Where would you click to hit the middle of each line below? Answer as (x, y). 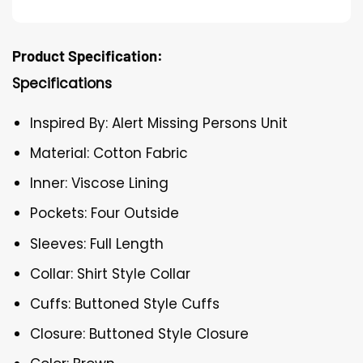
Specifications (62, 83)
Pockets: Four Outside (105, 214)
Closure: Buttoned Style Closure (140, 334)
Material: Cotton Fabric (109, 154)
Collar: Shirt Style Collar (111, 273)
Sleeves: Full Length (97, 243)
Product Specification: (88, 56)
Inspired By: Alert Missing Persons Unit (159, 123)
